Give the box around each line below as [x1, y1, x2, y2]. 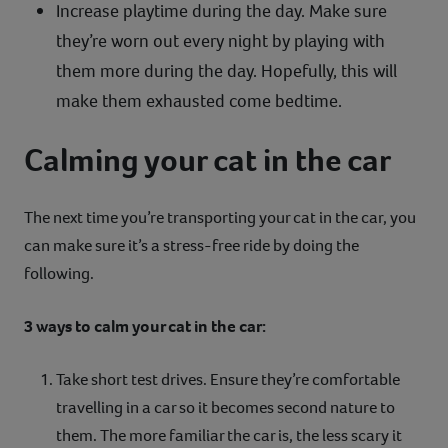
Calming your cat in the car [24, 138, 391, 181]
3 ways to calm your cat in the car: [24, 314, 266, 338]
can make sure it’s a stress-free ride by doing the [24, 233, 359, 257]
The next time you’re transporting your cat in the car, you [24, 205, 416, 229]
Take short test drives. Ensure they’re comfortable [56, 367, 400, 391]
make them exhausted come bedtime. [56, 88, 342, 113]
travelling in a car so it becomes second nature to [56, 395, 395, 419]
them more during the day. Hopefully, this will [56, 58, 397, 83]
